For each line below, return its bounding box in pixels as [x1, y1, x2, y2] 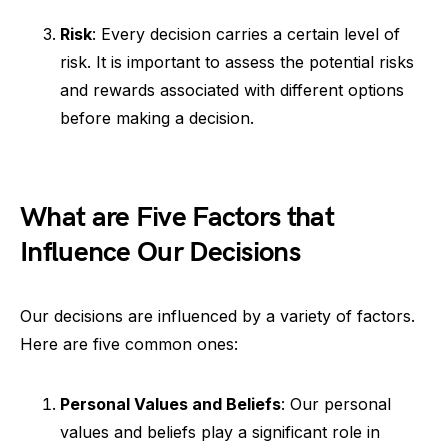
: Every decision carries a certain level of [92, 23, 400, 44]
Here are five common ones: [20, 333, 238, 354]
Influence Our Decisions [20, 235, 300, 269]
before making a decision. [60, 107, 254, 128]
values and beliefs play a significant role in [60, 421, 380, 442]
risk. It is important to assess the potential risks [60, 51, 414, 72]
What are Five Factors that [20, 200, 334, 234]
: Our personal [281, 393, 391, 414]
